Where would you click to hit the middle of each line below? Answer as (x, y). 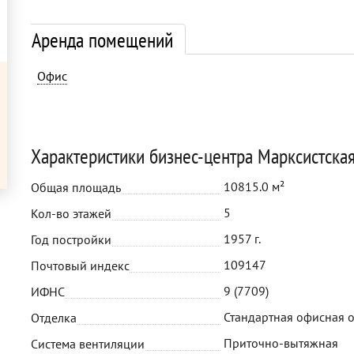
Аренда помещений (102, 40)
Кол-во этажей (71, 213)
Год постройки (71, 239)
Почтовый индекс (80, 265)
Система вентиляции (88, 344)
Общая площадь (76, 187)
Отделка (54, 318)
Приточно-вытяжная (281, 343)
